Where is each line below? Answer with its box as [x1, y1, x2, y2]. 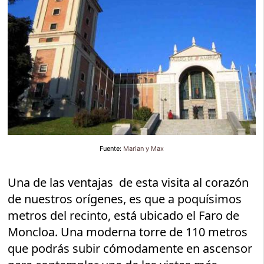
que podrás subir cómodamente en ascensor [8, 240, 253, 256]
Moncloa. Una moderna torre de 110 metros [8, 223, 248, 240]
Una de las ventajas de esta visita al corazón [8, 174, 249, 190]
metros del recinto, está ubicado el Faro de [8, 207, 240, 223]
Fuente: [100, 144, 123, 153]
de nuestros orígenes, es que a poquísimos [8, 190, 242, 207]
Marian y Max [123, 144, 164, 153]
